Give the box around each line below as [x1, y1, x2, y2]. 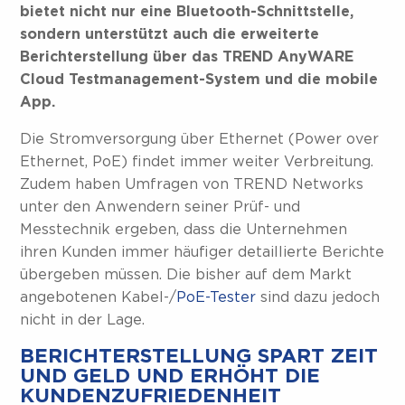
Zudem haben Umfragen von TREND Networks [20, 177, 364, 192]
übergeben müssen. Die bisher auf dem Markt [20, 268, 353, 282]
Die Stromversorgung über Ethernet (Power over [20, 132, 380, 146]
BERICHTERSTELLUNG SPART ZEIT [20, 346, 379, 366]
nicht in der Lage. [20, 313, 150, 327]
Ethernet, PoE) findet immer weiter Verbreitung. [20, 155, 374, 169]
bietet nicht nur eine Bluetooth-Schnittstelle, [20, 5, 354, 19]
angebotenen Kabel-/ [20, 290, 177, 305]
